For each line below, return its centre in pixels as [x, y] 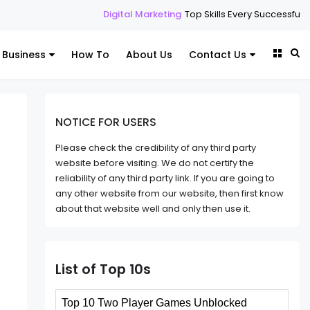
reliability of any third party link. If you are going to [165, 179]
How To [90, 55]
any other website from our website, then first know [170, 194]
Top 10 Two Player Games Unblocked [155, 302]
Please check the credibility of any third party [156, 148]
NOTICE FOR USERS [106, 122]
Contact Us [218, 55]
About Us [149, 55]
